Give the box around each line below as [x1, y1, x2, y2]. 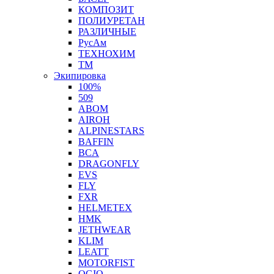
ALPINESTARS [78, 125, 144, 136]
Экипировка [54, 70, 106, 81]
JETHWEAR [78, 224, 131, 235]
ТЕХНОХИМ [78, 48, 135, 59]
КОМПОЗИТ [78, 4, 134, 15]
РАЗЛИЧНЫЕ [78, 26, 136, 37]
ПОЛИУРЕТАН [78, 15, 145, 26]
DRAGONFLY [78, 158, 139, 169]
